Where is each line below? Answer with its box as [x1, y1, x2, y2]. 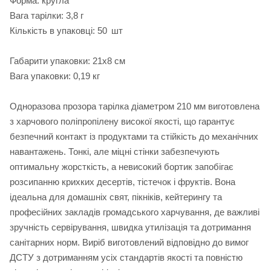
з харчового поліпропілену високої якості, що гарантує [10, 116, 235, 127]
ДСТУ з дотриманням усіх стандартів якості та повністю [10, 252, 243, 263]
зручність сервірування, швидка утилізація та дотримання [10, 222, 251, 233]
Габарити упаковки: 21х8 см [10, 56, 125, 67]
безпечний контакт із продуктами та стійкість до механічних [10, 131, 258, 142]
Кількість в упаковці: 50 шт [10, 25, 123, 36]
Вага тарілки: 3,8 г [10, 10, 83, 21]
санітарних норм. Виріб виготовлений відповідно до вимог [10, 237, 249, 248]
